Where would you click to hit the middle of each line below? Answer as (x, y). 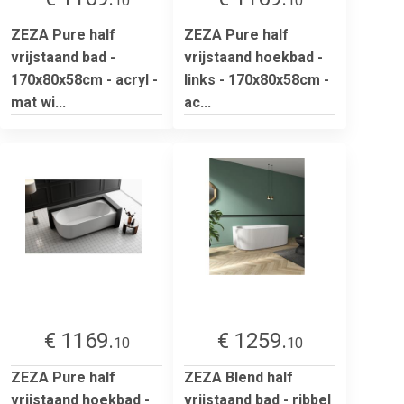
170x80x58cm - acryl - (84, 79)
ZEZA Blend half (239, 377)
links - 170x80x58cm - (257, 79)
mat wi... (38, 102)
